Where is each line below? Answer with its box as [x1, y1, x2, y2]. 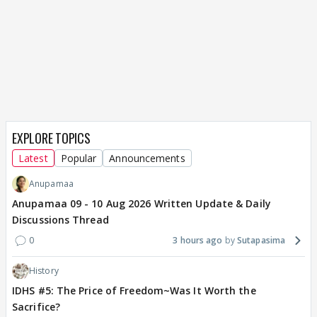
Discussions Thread [12, 213, 109, 227]
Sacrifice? [12, 300, 60, 314]
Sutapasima [237, 234, 285, 247]
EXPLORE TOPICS [12, 129, 91, 148]
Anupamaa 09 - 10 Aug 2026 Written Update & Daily [12, 197, 271, 211]
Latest [18, 151, 48, 166]
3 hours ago [173, 234, 223, 247]
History [29, 265, 59, 277]
